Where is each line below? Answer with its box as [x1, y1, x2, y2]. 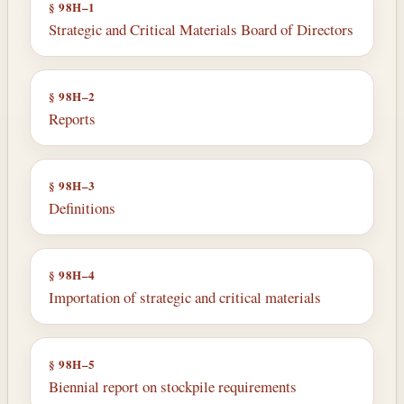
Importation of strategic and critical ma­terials [49, 287, 321, 308]
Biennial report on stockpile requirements [49, 376, 297, 398]
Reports [49, 108, 96, 130]
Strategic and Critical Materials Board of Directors [49, 19, 353, 41]
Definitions [49, 197, 115, 219]
